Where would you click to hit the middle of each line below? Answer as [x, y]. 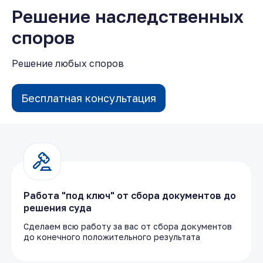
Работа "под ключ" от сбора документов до [130, 195]
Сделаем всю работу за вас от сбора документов [128, 226]
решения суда [58, 208]
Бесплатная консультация [89, 98]
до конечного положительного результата [112, 237]
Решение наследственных [128, 16]
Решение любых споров [68, 63]
